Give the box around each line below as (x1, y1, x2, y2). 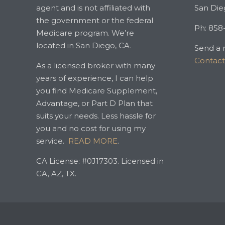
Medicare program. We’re (36, 28, 134, 38)
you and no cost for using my (36, 124, 146, 134)
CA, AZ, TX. (36, 169, 76, 179)
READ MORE (68, 136, 118, 146)
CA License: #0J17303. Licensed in (36, 156, 164, 166)
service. (36, 136, 68, 146)
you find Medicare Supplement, (36, 86, 157, 96)
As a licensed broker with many (36, 61, 155, 71)
